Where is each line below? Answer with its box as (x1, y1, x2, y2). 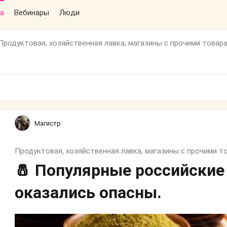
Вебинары (14, 8, 49, 17)
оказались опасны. (15, 183, 162, 202)
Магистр (34, 119, 61, 127)
